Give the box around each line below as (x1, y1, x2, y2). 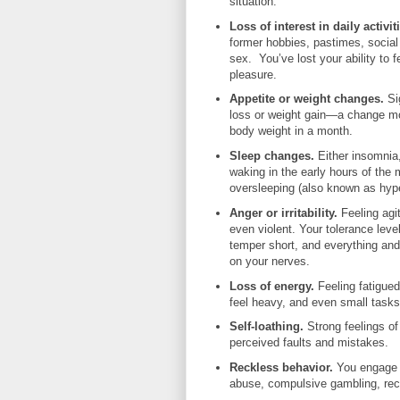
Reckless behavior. (229, 361, 337, 375)
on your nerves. (229, 254, 310, 268)
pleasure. (229, 67, 277, 81)
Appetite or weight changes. (229, 92, 384, 106)
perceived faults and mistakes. (229, 336, 388, 350)
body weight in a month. (229, 124, 353, 138)
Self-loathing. (229, 320, 304, 334)
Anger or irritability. (229, 205, 337, 220)
